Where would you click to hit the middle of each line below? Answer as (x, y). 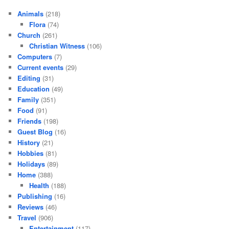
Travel (27, 217)
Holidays (31, 164)
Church (29, 35)
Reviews (31, 207)
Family (28, 99)
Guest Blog (35, 131)
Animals (31, 13)
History (29, 142)
